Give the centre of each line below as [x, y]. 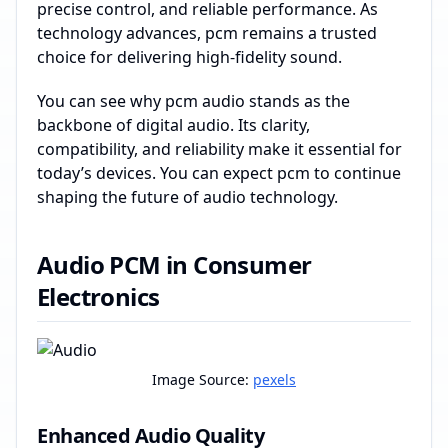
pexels [274, 379]
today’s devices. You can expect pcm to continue [219, 173]
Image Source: [202, 379]
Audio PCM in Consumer [174, 264]
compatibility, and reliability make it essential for [219, 149]
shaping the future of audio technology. [187, 197]
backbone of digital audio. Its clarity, [173, 125]
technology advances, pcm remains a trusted [207, 33]
